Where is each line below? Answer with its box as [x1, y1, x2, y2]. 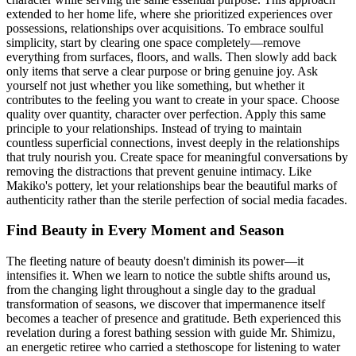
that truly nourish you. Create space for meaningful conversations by [6, 149, 348, 164]
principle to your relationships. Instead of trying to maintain [6, 121, 302, 135]
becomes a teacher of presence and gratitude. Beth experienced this [6, 311, 341, 326]
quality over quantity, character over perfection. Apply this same [6, 106, 326, 121]
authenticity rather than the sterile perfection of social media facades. [6, 192, 347, 207]
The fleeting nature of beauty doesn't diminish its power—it [6, 254, 304, 269]
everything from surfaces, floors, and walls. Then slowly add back [6, 49, 337, 64]
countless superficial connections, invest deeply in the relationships [6, 135, 339, 149]
